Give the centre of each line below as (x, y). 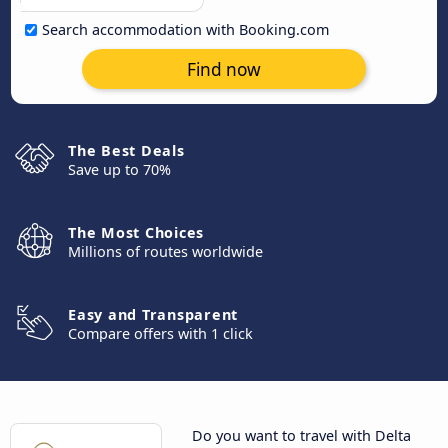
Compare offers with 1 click (160, 333)
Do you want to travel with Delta (301, 436)
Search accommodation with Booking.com (185, 29)
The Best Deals (126, 150)
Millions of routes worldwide (165, 251)
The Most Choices (136, 232)
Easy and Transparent (153, 314)
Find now (224, 69)
